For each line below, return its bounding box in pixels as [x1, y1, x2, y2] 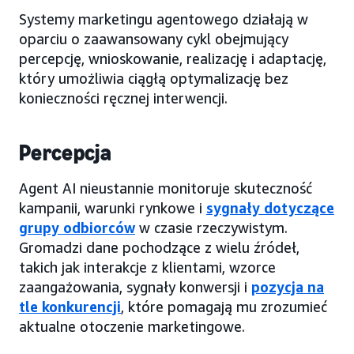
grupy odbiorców [19, 218, 135, 236]
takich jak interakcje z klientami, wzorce [19, 258, 276, 276]
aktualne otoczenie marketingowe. [19, 317, 245, 335]
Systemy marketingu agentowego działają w [19, 9, 308, 28]
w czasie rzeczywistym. [135, 218, 288, 236]
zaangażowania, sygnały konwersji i [19, 277, 251, 296]
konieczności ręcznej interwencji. [19, 88, 228, 107]
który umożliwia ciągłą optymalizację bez [19, 69, 288, 87]
